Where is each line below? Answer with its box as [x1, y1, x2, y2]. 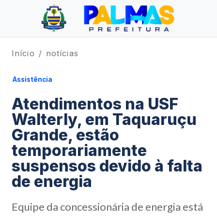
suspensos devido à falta [12, 156, 202, 175]
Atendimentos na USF [12, 94, 178, 113]
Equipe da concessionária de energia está [12, 200, 203, 213]
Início [12, 48, 35, 58]
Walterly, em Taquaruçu [12, 110, 197, 129]
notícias [46, 48, 78, 58]
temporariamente [12, 141, 147, 160]
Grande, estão [12, 125, 119, 144]
